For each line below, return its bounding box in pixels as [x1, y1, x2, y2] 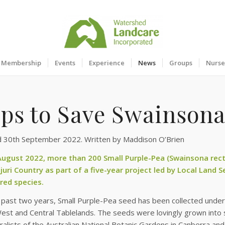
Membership [1, 58, 41, 67]
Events [55, 58, 75, 67]
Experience [89, 58, 125, 67]
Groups [169, 58, 192, 67]
